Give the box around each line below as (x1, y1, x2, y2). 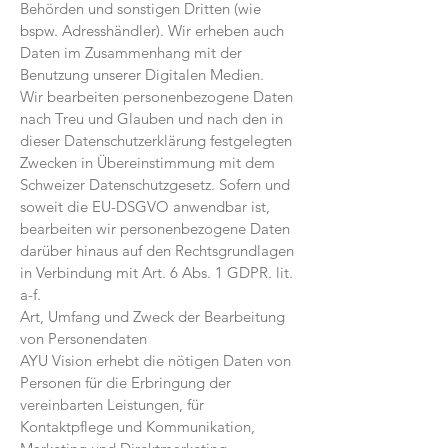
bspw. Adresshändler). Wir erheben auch (20, 21, 284, 40)
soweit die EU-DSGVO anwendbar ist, (20, 197, 270, 216)
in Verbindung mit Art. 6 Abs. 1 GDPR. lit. (20, 263, 293, 282)
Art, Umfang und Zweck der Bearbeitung (20, 307, 285, 326)
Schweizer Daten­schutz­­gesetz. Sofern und (20, 175, 290, 194)
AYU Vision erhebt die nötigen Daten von (20, 351, 291, 370)
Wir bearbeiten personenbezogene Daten (20, 87, 293, 106)
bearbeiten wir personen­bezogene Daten (20, 219, 290, 238)
